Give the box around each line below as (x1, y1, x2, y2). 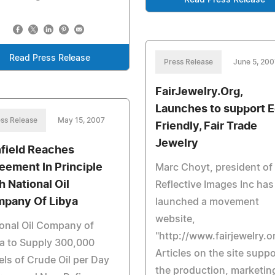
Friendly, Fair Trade (155, 121, 257, 132)
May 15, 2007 (58, 117, 105, 124)
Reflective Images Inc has (155, 180, 274, 190)
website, (155, 214, 195, 224)
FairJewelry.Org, (155, 87, 242, 98)
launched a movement (155, 197, 259, 207)
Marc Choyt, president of (155, 163, 273, 172)
